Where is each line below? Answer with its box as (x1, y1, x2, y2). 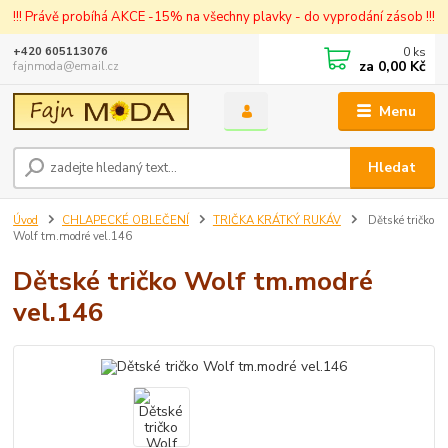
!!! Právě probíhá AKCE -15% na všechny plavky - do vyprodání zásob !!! (13, 7, 435, 26)
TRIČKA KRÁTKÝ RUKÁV (212, 213, 341, 229)
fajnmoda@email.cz (13, 59, 120, 74)
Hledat (368, 158, 417, 178)
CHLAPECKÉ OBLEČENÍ (62, 213, 189, 229)
